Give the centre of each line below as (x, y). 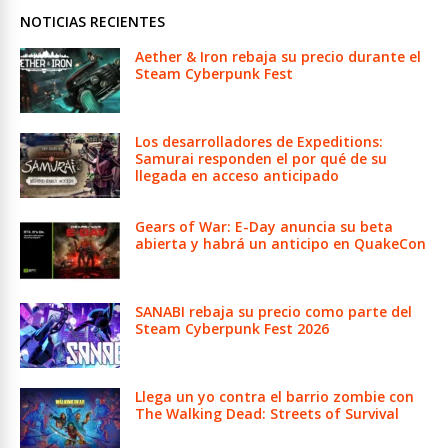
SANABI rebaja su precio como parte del (273, 311)
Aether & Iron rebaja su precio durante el (278, 56)
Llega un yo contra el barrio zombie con (274, 396)
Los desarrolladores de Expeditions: (259, 141)
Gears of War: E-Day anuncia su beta (264, 226)
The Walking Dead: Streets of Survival (267, 413)
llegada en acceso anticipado (237, 175)
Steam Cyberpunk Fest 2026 (232, 328)
